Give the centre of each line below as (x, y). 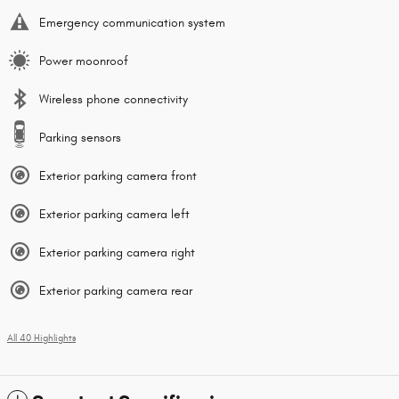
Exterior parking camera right (117, 253)
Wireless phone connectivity (114, 100)
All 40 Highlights (41, 339)
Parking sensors (80, 138)
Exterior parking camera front (118, 176)
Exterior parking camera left (114, 215)
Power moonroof (84, 61)
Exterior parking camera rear (116, 291)
